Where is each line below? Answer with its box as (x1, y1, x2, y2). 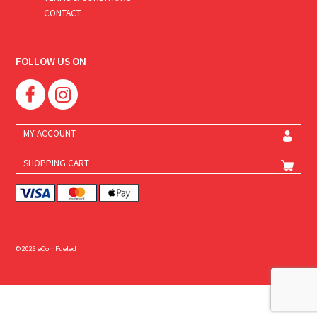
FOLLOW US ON (16, 54, 87, 68)
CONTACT (44, 6, 82, 19)
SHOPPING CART (23, 157, 90, 170)
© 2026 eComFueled (16, 243, 77, 253)
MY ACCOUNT (23, 127, 76, 139)
